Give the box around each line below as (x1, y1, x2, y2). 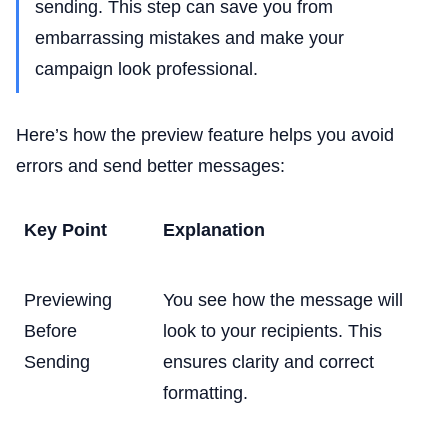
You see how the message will (163, 290, 403, 311)
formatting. (163, 383, 248, 404)
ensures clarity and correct (163, 352, 374, 373)
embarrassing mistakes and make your (35, 28, 344, 49)
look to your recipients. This (163, 321, 382, 342)
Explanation (163, 220, 265, 241)
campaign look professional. (35, 59, 258, 80)
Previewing (24, 290, 112, 311)
